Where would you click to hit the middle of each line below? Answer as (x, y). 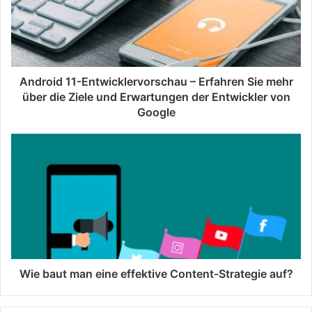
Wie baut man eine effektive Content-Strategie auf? (156, 274)
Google (156, 112)
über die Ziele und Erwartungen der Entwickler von (156, 97)
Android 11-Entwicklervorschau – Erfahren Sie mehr (156, 82)
